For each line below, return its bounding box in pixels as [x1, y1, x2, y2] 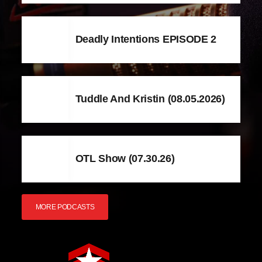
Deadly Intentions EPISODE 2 [75, 33, 216, 46]
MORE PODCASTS [35, 202, 95, 211]
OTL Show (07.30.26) [75, 153, 175, 165]
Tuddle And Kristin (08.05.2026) [75, 93, 226, 105]
